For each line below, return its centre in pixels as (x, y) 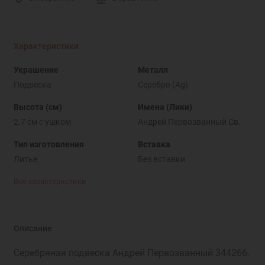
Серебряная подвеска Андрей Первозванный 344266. (131, 253)
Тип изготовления (49, 144)
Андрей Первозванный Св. (189, 122)
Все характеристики (50, 182)
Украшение (36, 70)
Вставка (154, 144)
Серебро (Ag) (163, 84)
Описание (33, 229)
